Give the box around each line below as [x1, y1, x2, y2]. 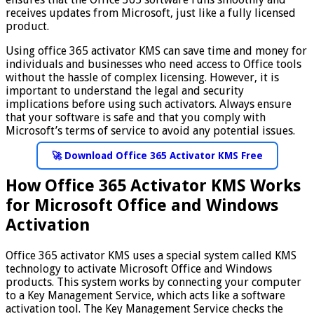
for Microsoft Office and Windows [6, 196, 278, 216]
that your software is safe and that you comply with [6, 111, 266, 125]
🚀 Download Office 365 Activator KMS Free [51, 150, 263, 162]
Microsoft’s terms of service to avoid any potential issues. [6, 124, 295, 138]
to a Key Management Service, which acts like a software [6, 289, 285, 302]
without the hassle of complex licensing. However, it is [6, 71, 279, 85]
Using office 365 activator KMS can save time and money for [6, 44, 307, 58]
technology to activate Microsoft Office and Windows [6, 262, 272, 275]
